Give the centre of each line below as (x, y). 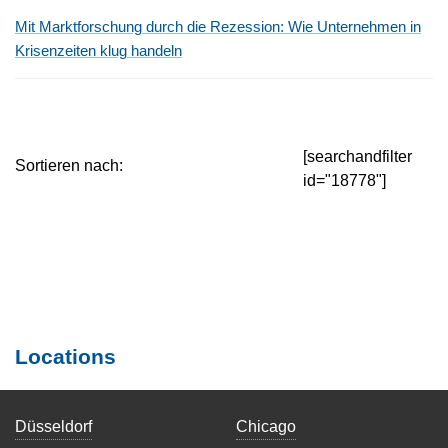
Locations (65, 357)
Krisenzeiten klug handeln (98, 51)
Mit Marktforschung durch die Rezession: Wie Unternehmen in (218, 27)
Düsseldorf (53, 425)
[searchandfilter (357, 155)
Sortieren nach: (69, 164)
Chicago (266, 425)
